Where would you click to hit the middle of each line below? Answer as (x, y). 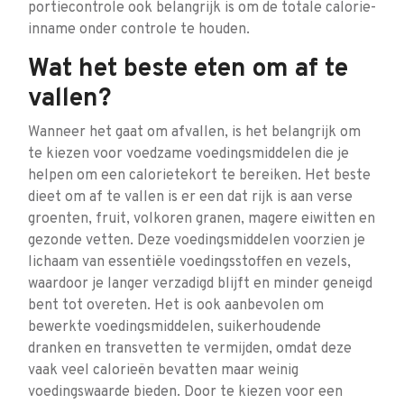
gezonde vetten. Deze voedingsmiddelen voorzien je (197, 241)
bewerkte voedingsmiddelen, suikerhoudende (174, 327)
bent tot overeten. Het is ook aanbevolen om (176, 306)
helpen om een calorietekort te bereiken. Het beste (199, 176)
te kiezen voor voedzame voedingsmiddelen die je (188, 154)
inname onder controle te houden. (139, 30)
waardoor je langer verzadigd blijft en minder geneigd (200, 284)
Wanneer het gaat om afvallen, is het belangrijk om (194, 133)
